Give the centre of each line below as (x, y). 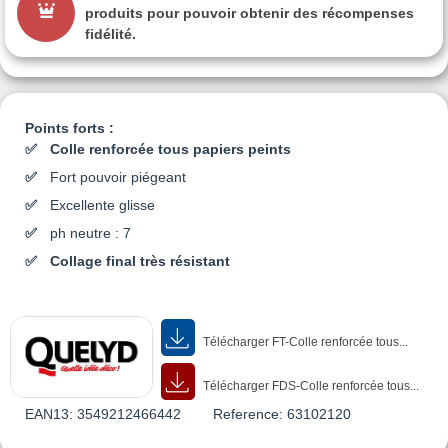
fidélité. (110, 33)
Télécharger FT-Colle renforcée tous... (304, 341)
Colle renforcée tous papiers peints (170, 148)
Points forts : (69, 127)
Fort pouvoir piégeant (118, 176)
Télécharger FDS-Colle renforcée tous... (310, 385)
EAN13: (49, 413)
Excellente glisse (102, 204)
